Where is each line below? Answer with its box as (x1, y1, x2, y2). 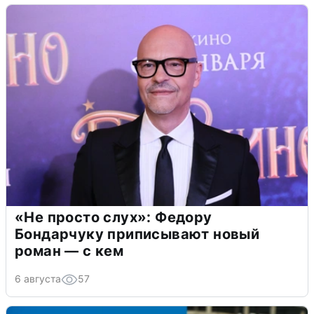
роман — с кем (15, 243, 124, 260)
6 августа (15, 273, 61, 285)
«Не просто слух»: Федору (15, 209, 212, 226)
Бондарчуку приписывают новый (15, 226, 260, 243)
